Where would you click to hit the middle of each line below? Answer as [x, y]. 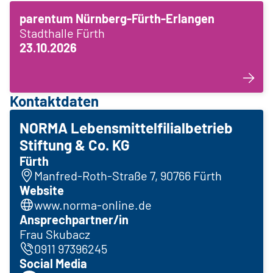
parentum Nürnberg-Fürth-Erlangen [117, 19]
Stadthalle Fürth [62, 33]
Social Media [53, 264]
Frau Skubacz [55, 234]
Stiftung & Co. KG [75, 145]
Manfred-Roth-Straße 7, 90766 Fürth [128, 176]
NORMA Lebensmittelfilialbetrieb [126, 128]
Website [42, 190]
